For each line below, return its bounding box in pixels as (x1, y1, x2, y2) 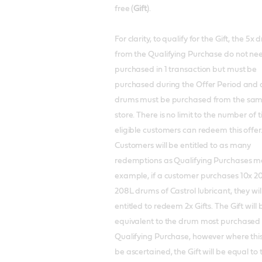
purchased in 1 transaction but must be (114, 65, 257, 74)
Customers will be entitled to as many (114, 142, 251, 150)
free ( (114, 5, 134, 13)
